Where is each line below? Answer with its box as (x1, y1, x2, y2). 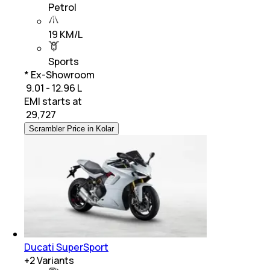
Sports (48, 54, 79, 68)
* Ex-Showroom (24, 67, 95, 81)
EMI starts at (24, 94, 82, 108)
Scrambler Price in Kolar (29, 124, 114, 133)
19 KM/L (48, 27, 83, 41)
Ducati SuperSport (24, 240, 108, 254)
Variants (35, 253, 74, 267)
